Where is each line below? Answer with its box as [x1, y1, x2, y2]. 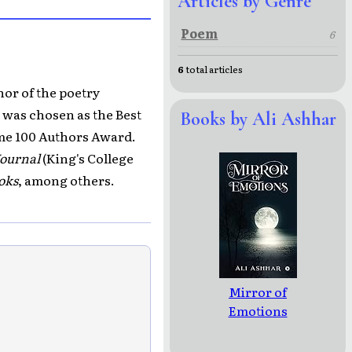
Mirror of [229, 281, 287, 301]
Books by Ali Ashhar [179, 108, 336, 131]
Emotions [228, 300, 288, 320]
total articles [183, 61, 243, 76]
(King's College [40, 148, 134, 168]
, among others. [18, 170, 115, 190]
